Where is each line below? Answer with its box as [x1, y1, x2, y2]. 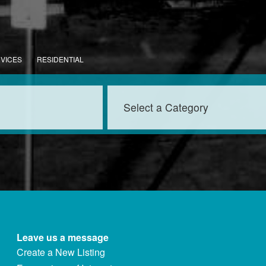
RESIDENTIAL [37, 54, 84, 65]
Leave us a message [16, 230, 109, 244]
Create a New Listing [16, 245, 105, 259]
